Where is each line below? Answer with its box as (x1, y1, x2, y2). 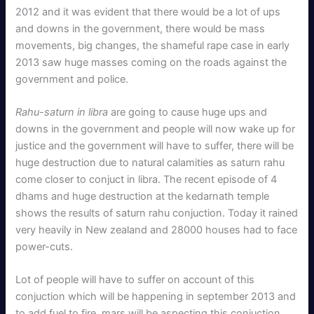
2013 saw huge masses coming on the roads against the (15, 55, 287, 69)
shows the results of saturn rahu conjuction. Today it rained (15, 206, 299, 219)
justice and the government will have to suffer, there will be (15, 139, 294, 152)
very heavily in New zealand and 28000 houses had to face (15, 223, 298, 236)
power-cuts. (15, 240, 74, 253)
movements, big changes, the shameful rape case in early (15, 39, 290, 52)
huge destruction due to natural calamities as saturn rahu (15, 156, 285, 169)
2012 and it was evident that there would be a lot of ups (15, 5, 281, 18)
